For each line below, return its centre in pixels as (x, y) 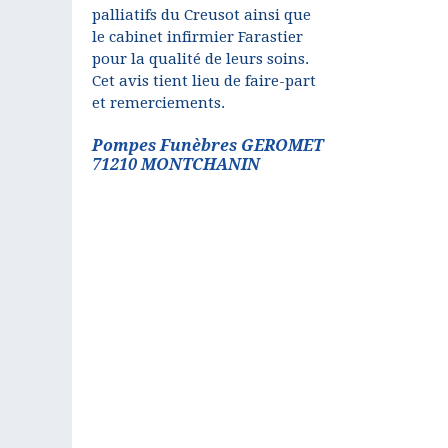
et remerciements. (158, 103)
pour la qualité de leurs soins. (200, 59)
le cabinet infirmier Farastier (197, 37)
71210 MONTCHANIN (176, 164)
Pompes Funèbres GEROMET (207, 145)
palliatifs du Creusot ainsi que (201, 15)
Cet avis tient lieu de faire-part (204, 81)
